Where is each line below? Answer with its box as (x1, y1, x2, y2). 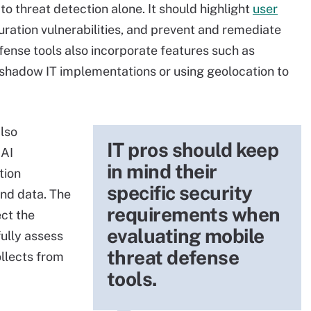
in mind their (107, 160, 217, 183)
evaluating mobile (107, 224, 264, 247)
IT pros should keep (107, 138, 279, 161)
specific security (107, 181, 253, 204)
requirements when (107, 203, 280, 226)
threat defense (107, 246, 239, 269)
